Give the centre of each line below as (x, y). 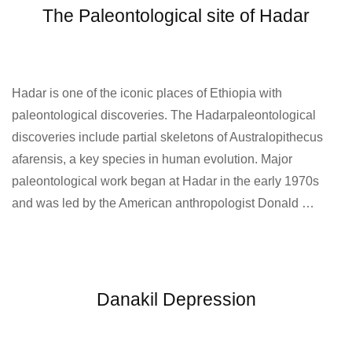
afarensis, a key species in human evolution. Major (152, 159)
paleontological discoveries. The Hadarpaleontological (164, 115)
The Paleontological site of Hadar (176, 15)
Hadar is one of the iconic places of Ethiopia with (147, 93)
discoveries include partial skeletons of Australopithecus (167, 137)
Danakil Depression (176, 299)
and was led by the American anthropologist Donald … (163, 203)
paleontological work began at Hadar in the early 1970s (165, 181)
